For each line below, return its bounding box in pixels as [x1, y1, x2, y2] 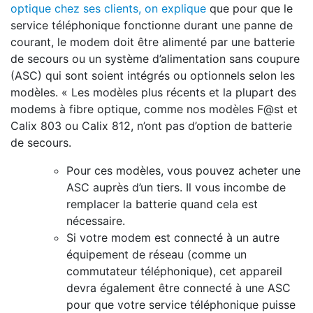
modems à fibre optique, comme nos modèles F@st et [10, 102, 298, 116]
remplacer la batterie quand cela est [66, 197, 258, 211]
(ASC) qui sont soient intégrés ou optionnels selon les [10, 68, 295, 82]
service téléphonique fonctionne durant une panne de [10, 18, 293, 32]
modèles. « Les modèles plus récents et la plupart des [10, 85, 296, 99]
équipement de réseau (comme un [66, 247, 247, 261]
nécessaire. [66, 214, 125, 228]
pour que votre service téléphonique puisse [66, 298, 296, 312]
